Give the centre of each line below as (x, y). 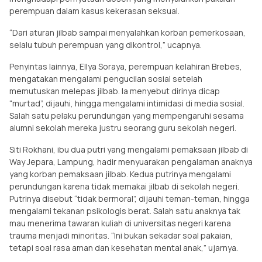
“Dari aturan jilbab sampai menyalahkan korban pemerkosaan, (127, 32)
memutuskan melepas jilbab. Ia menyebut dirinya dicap (115, 91)
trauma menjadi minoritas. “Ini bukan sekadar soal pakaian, (121, 235)
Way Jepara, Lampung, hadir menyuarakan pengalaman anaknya (131, 161)
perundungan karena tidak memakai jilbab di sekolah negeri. (124, 186)
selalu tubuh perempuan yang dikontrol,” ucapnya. (106, 44)
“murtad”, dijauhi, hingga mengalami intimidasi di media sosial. (127, 103)
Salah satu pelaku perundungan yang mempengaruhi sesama (127, 115)
